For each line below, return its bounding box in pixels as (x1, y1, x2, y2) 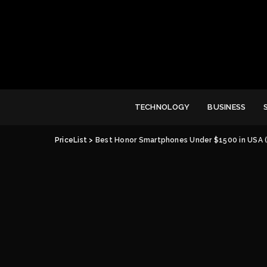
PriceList (55, 135, 88, 144)
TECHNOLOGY (134, 102, 190, 111)
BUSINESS (207, 102, 246, 111)
